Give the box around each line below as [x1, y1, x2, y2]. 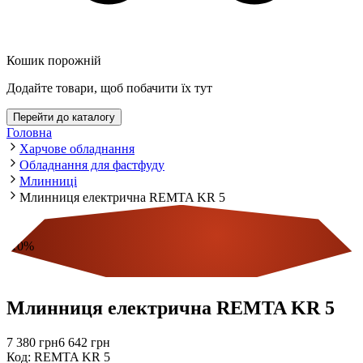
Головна [6, 125, 52, 139]
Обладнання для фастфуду [19, 157, 164, 172]
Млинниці [19, 173, 77, 188]
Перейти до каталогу [13, 110, 115, 123]
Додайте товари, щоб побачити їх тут [6, 80, 212, 95]
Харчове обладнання [19, 141, 135, 156]
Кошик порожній [6, 53, 101, 67]
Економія [6, 266, 58, 280]
